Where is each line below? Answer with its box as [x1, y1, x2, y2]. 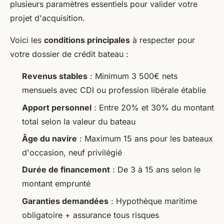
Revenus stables [22, 71, 87, 81]
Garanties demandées [22, 195, 108, 206]
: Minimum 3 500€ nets [87, 71, 177, 81]
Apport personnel [22, 102, 91, 112]
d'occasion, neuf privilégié [22, 147, 122, 157]
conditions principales [44, 35, 130, 45]
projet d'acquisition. [10, 13, 85, 23]
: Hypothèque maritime [108, 195, 197, 206]
